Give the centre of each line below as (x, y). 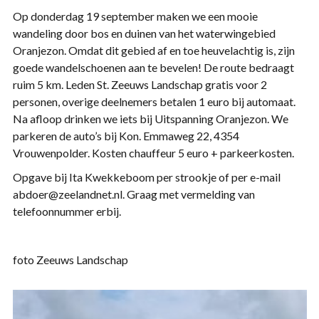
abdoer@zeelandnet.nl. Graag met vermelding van (134, 194)
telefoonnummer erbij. (67, 211)
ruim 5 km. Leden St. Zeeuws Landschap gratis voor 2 (140, 84)
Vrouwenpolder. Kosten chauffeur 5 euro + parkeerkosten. (153, 153)
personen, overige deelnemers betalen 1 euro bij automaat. (154, 101)
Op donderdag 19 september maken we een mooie (135, 16)
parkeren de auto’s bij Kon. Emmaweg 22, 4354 (126, 136)
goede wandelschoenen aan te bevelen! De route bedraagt (153, 67)
